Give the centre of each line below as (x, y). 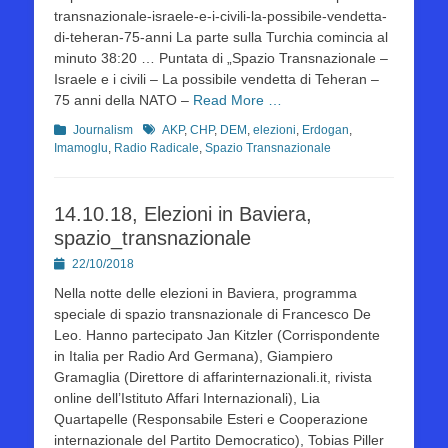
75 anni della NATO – (123, 100)
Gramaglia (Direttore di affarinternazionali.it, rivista (213, 377)
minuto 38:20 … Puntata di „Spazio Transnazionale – (221, 58)
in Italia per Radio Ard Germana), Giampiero (193, 356)
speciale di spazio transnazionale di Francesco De (212, 314)
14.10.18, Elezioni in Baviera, (183, 214)
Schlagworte (176, 129)
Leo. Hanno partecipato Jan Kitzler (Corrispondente (217, 335)
